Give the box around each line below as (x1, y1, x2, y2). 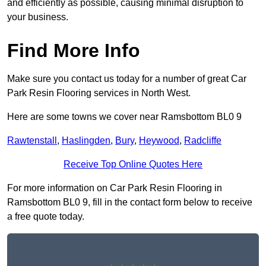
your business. (7, 12, 68, 23)
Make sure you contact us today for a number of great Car (7, 74, 246, 84)
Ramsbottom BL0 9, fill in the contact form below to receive (7, 197, 252, 208)
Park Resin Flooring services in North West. (7, 88, 191, 99)
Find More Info (7, 40, 140, 62)
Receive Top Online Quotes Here (64, 159, 202, 170)
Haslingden (62, 135, 110, 146)
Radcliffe (184, 135, 221, 146)
